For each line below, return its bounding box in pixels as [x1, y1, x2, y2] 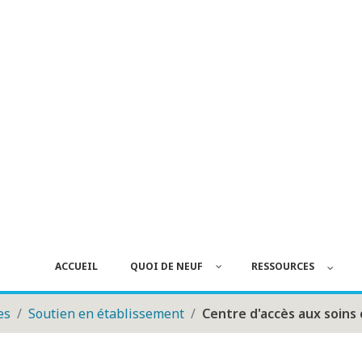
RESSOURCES [251, 259, 314, 274]
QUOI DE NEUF [130, 259, 203, 274]
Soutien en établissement [28, 305, 184, 323]
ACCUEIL [55, 259, 98, 274]
